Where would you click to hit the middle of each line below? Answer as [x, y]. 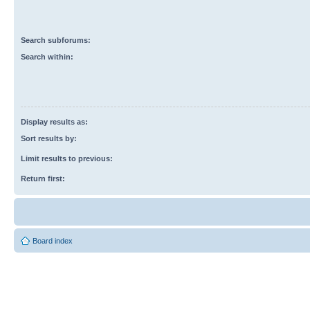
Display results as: [54, 121]
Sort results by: [49, 138]
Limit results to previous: [67, 158]
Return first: [43, 178]
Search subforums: [56, 40]
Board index [53, 240]
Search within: [47, 56]
